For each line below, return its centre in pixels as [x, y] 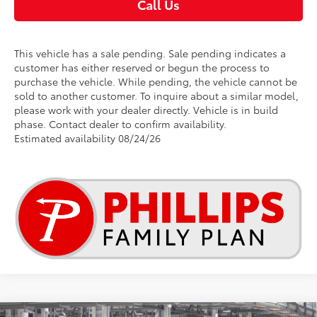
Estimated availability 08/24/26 [88, 138]
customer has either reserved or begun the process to [142, 67]
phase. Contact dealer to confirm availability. [121, 124]
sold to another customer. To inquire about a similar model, [157, 96]
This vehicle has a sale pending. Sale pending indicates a [150, 53]
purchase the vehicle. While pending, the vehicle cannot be [156, 81]
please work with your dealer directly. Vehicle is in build [146, 110]
